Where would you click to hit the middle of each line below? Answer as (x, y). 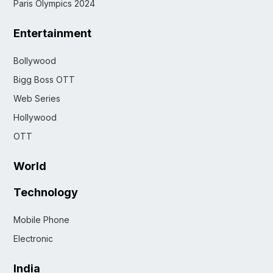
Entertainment (52, 34)
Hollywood (35, 118)
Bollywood (35, 61)
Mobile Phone (41, 220)
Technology (46, 193)
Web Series (37, 99)
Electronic (33, 239)
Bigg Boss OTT (44, 80)
